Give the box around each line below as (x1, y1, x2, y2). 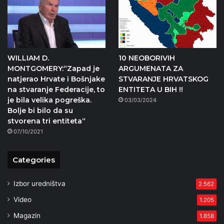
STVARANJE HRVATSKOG (118, 74, 208, 84)
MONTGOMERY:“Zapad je (7, 64, 99, 73)
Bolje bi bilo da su (7, 106, 73, 115)
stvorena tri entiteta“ (7, 116, 85, 126)
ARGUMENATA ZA (118, 64, 183, 73)
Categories (12, 155, 55, 165)
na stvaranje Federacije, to (7, 85, 105, 94)
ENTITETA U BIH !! (118, 85, 183, 94)
